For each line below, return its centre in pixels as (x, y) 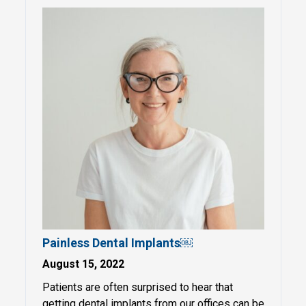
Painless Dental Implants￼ (117, 243)
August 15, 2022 (83, 264)
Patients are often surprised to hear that (137, 287)
